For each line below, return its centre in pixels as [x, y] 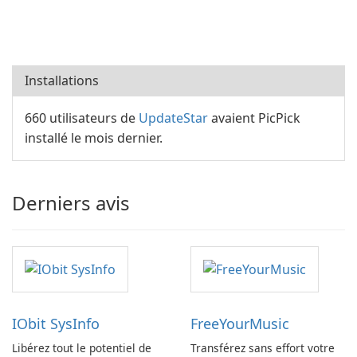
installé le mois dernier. [94, 138]
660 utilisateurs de [82, 118]
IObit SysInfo [56, 324]
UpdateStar [173, 118]
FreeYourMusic [240, 324]
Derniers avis [71, 203]
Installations [62, 80]
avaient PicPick [254, 118]
